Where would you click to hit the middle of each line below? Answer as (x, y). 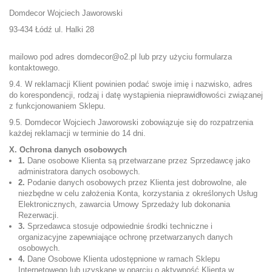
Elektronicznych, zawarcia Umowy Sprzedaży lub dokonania (124, 204)
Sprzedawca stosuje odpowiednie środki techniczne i (119, 226)
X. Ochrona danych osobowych (68, 150)
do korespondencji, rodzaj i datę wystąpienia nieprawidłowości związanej (136, 95)
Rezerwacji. (39, 215)
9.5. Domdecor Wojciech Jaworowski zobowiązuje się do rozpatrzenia (131, 122)
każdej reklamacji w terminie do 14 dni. (77, 133)
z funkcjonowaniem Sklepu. (57, 106)
